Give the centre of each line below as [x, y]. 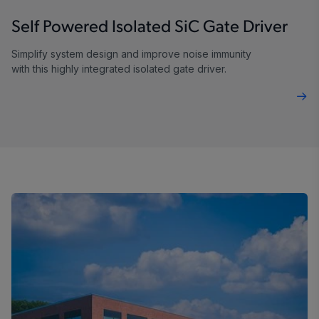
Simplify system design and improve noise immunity [131, 54]
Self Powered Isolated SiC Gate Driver [150, 28]
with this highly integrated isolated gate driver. [119, 69]
